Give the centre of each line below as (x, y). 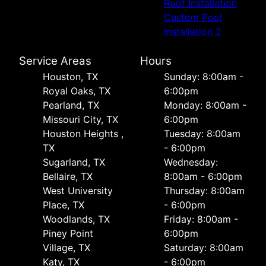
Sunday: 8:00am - (204, 77)
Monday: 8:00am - (205, 105)
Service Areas (55, 61)
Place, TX (64, 205)
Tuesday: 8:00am (202, 134)
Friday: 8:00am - (201, 219)
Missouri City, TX (80, 120)
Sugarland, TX (74, 162)
